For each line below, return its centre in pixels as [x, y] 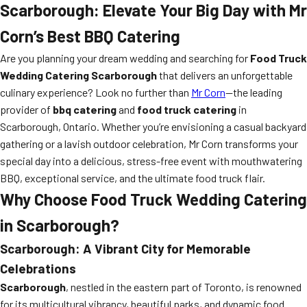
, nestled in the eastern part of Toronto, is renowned [184, 287]
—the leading [254, 92]
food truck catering [187, 109]
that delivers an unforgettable [225, 75]
